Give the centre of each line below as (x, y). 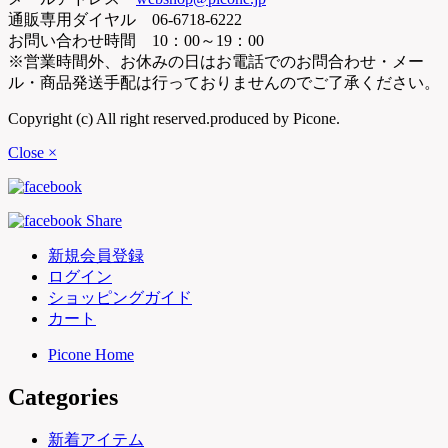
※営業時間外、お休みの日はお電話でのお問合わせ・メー (216, 61)
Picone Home (91, 354)
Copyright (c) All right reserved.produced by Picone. (174, 118)
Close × (32, 152)
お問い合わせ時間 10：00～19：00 (136, 40)
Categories (63, 396)
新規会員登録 (96, 255)
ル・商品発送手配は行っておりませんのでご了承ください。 (224, 82)
